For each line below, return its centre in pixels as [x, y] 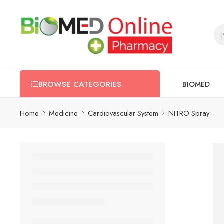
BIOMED [196, 84]
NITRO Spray [189, 113]
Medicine [63, 113]
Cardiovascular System [123, 113]
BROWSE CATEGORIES [80, 84]
